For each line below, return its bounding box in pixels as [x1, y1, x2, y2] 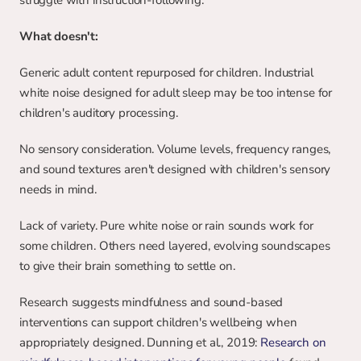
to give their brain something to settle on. [19, 258, 235, 274]
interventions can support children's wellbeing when [19, 314, 297, 330]
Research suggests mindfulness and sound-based [19, 294, 284, 310]
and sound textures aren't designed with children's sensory [19, 161, 331, 177]
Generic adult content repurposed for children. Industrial [19, 64, 313, 81]
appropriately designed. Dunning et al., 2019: [19, 334, 261, 351]
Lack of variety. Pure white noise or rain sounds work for [19, 218, 313, 234]
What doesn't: [19, 28, 99, 44]
